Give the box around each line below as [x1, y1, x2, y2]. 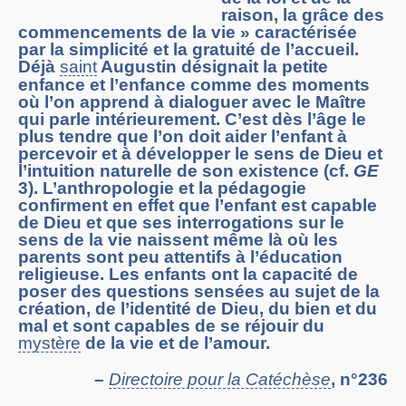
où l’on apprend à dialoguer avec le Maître [18, 92, 366, 112]
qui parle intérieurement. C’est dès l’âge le [18, 110, 366, 130]
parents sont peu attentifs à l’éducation [18, 247, 343, 267]
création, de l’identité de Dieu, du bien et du [18, 299, 377, 319]
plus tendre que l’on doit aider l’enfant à [18, 127, 347, 147]
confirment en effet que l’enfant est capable [18, 196, 377, 216]
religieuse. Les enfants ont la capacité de [18, 265, 358, 285]
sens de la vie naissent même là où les [18, 230, 338, 250]
